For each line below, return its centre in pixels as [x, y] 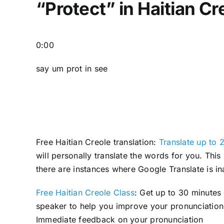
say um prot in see [72, 68]
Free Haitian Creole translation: [96, 142]
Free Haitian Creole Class [85, 192]
